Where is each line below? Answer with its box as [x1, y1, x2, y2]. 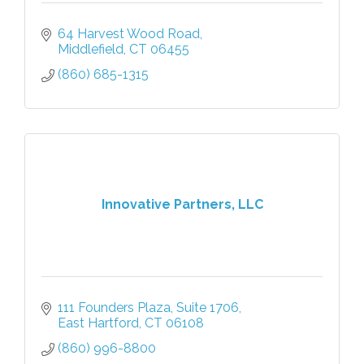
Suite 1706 [176, 299, 239, 315]
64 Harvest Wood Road [58, 25, 200, 41]
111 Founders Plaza [58, 299, 171, 315]
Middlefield [58, 41, 123, 57]
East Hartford [58, 314, 139, 331]
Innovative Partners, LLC [101, 197, 263, 213]
